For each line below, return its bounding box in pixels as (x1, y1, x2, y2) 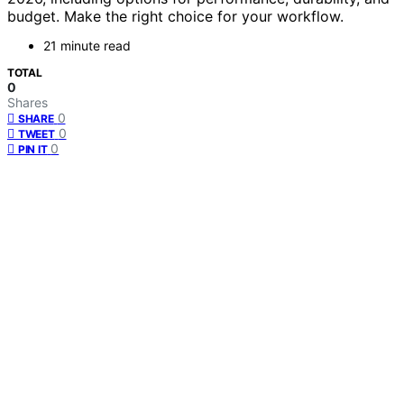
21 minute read (43, 38, 131, 54)
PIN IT (18, 142, 48, 157)
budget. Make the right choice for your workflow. (7, 7, 344, 26)
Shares (7, 95, 48, 111)
